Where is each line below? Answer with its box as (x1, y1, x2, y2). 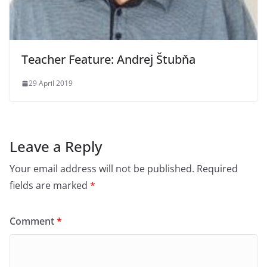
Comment (10, 215, 57, 228)
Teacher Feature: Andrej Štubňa (21, 51, 195, 67)
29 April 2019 (29, 78, 73, 88)
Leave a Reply (10, 136, 102, 156)
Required (197, 162, 238, 175)
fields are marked (10, 179, 90, 192)
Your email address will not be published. (10, 162, 194, 175)
